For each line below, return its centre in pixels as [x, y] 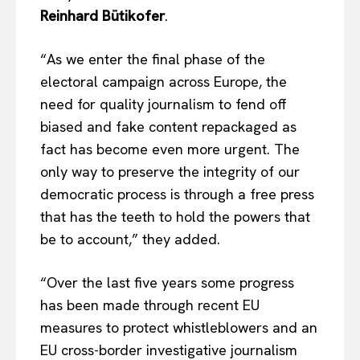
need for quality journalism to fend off [164, 104]
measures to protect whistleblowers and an [179, 327]
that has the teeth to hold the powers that [175, 216]
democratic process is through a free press [177, 194]
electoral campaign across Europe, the [164, 81]
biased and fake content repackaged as [168, 126]
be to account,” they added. [130, 239]
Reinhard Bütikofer [102, 15]
